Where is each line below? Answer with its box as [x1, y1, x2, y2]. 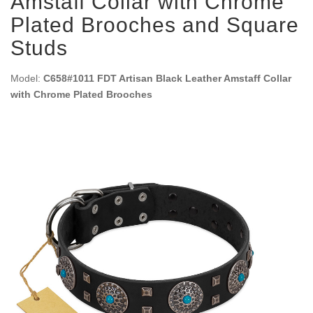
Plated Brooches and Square [10, 13, 299, 36]
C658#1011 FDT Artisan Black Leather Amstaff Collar [43, 73, 291, 84]
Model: [10, 73, 43, 84]
